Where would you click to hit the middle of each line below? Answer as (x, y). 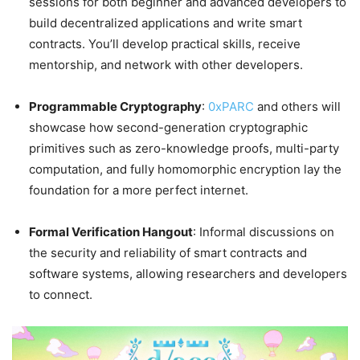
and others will (297, 106)
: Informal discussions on (264, 231)
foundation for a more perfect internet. (139, 190)
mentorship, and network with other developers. (166, 64)
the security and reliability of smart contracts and (168, 252)
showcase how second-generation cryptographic (168, 127)
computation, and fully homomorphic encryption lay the (185, 169)
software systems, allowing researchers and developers (188, 273)
